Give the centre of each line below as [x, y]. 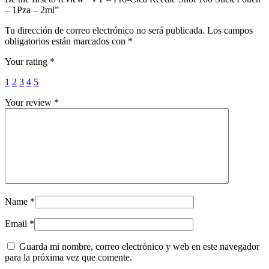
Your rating [27, 61]
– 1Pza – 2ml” [32, 10]
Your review [29, 102]
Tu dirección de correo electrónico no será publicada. [105, 30]
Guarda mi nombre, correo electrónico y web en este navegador [139, 246]
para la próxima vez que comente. [68, 257]
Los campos [230, 30]
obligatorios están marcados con [66, 41]
